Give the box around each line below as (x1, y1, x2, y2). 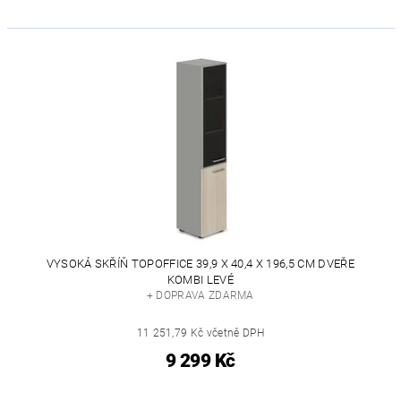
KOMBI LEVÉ (166, 272, 234, 286)
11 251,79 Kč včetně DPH (136, 326, 264, 339)
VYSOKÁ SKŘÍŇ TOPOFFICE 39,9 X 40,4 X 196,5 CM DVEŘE (46, 256, 354, 270)
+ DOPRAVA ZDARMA (146, 288, 254, 302)
